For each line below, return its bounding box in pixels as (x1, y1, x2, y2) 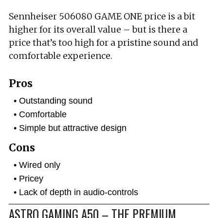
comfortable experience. (9, 50, 112, 61)
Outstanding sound (19, 96, 92, 106)
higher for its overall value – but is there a (9, 24, 187, 35)
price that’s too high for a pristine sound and (9, 37, 198, 48)
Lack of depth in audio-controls (19, 187, 138, 197)
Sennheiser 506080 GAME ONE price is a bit (9, 11, 195, 22)
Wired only (19, 160, 60, 170)
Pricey (19, 174, 43, 183)
